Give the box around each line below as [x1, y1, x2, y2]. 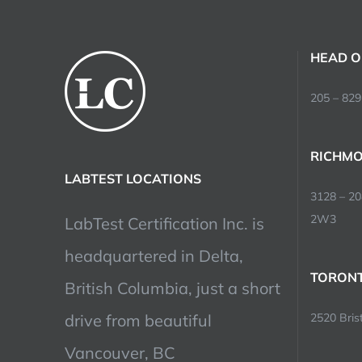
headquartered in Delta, [65, 246, 243, 267]
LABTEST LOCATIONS [65, 170, 201, 187]
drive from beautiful [65, 310, 212, 331]
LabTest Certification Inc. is [65, 213, 264, 234]
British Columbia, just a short [65, 278, 280, 299]
